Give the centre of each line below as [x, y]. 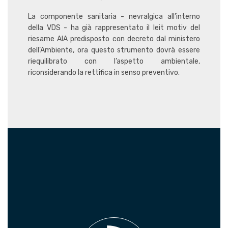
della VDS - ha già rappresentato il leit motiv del [114, 28]
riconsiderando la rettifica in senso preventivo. [105, 73]
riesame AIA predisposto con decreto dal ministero [114, 39]
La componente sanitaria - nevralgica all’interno [114, 17]
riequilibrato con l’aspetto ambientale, [114, 61]
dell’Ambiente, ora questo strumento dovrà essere [114, 50]
